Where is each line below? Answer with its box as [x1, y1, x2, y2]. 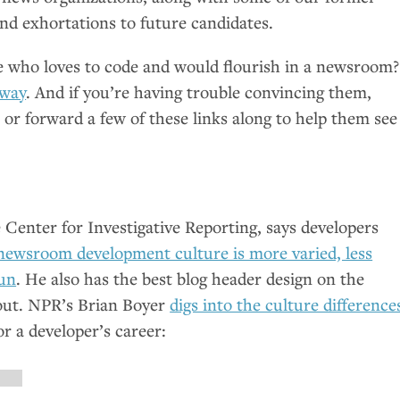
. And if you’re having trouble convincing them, [26, 79, 372, 103]
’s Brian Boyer [62, 292, 171, 315]
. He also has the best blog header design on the [16, 266, 365, 289]
